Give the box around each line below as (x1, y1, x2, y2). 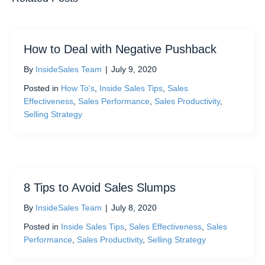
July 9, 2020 (111, 64, 157, 75)
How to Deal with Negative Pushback (24, 43, 216, 56)
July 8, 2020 (111, 203, 157, 213)
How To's (61, 83, 95, 93)
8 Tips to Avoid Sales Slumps (24, 181, 176, 195)
